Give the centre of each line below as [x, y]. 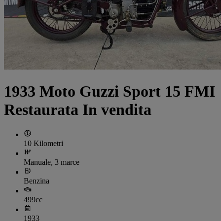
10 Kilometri [43, 144]
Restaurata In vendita [78, 109]
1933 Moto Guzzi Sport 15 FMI [110, 91]
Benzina [37, 181]
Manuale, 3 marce [52, 162]
